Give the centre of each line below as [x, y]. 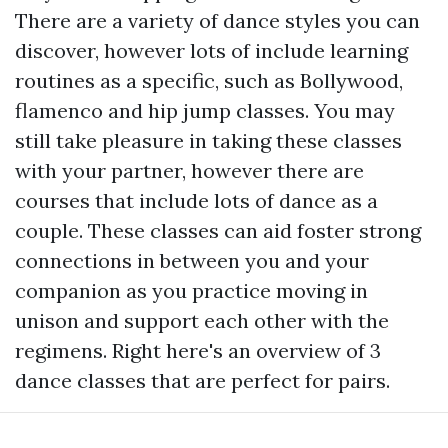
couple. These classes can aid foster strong [218, 231]
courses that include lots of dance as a [196, 201]
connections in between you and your [192, 261]
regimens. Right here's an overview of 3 [198, 351]
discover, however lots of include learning [211, 51]
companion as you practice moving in [191, 291]
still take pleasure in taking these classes [208, 141]
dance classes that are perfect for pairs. [202, 381]
